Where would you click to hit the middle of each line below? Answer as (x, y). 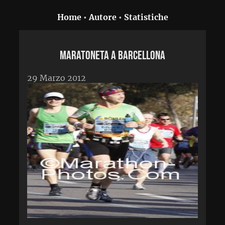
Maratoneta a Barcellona (113, 55)
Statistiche (146, 17)
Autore (102, 17)
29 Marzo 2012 (57, 78)
